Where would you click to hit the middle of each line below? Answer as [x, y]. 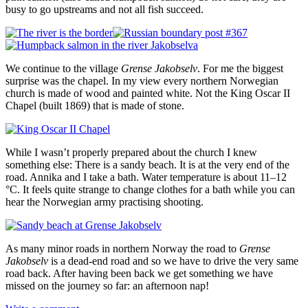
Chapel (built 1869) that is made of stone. [95, 105]
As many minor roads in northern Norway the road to [122, 248]
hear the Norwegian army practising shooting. [104, 201]
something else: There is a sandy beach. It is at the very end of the [147, 164]
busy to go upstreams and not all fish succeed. [104, 9]
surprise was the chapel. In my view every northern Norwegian [142, 80]
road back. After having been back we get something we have [139, 273]
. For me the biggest [240, 68]
